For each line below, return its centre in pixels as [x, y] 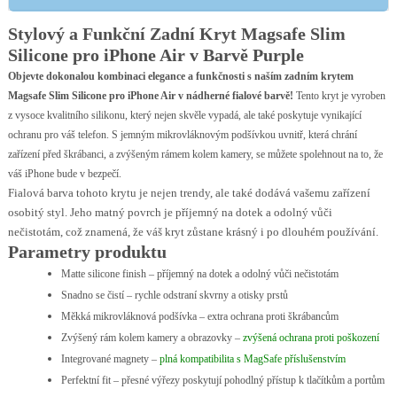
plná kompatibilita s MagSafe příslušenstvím [252, 359]
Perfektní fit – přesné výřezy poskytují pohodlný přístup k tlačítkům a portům [222, 380]
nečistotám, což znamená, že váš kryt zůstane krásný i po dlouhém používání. [194, 232]
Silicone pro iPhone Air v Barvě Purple [156, 55]
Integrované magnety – [110, 359]
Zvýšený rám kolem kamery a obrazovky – [152, 338]
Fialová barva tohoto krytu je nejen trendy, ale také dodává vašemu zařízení [189, 193]
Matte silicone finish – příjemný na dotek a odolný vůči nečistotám [199, 274]
